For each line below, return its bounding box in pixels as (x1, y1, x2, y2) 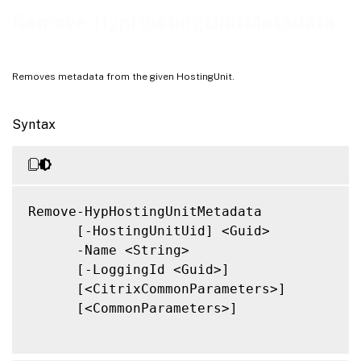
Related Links (15, 31, 68, 41)
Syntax (12, 116, 56, 132)
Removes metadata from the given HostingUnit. (12, 70, 234, 82)
